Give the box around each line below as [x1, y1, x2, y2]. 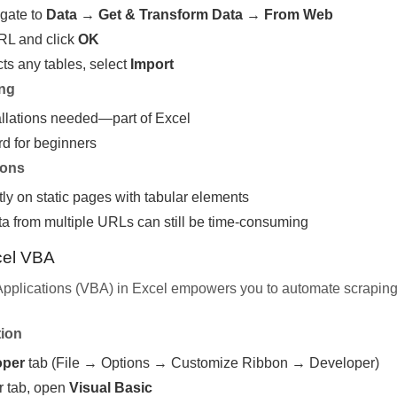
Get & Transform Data [98, 6, 243, 22]
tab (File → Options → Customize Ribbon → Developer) [25, 354, 379, 370]
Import [130, 56, 174, 72]
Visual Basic [69, 379, 152, 395]
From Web [264, 6, 333, 22]
